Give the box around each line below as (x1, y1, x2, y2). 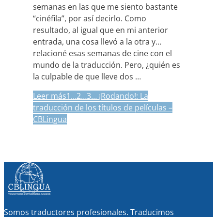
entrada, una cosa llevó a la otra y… (33, 36, 161, 47)
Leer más (33, 90, 66, 101)
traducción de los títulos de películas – (33, 102, 172, 113)
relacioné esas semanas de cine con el (33, 47, 172, 59)
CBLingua (33, 113, 67, 124)
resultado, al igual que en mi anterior (33, 24, 168, 35)
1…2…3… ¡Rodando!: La (66, 90, 148, 101)
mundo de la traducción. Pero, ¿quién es (33, 59, 180, 70)
